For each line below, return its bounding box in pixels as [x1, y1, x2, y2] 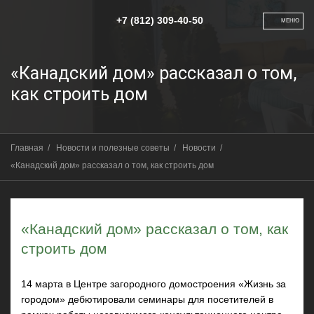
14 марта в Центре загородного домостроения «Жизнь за [21, 278, 286, 289]
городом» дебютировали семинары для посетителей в [21, 294, 273, 305]
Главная [11, 143, 46, 153]
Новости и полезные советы [56, 143, 172, 153]
